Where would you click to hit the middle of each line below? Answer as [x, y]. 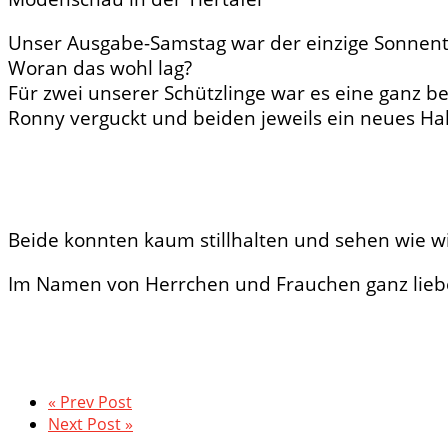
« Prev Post [90, 401]
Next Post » [90, 423]
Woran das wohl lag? [100, 67]
